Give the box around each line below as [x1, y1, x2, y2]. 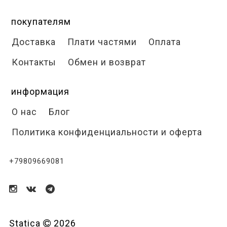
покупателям [11, 16, 71, 27]
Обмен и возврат [65, 57, 146, 67]
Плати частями [65, 36, 137, 47]
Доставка [9, 36, 56, 47]
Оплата [146, 36, 181, 47]
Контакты [9, 57, 56, 67]
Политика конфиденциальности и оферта [9, 127, 202, 137]
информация [11, 86, 69, 97]
